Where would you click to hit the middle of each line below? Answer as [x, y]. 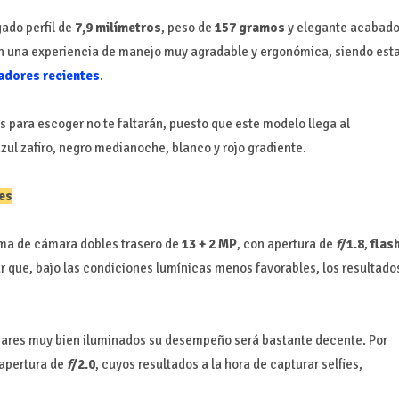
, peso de [187, 27]
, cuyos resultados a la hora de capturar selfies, [228, 364]
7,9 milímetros [118, 27]
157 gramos [249, 27]
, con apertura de [286, 244]
